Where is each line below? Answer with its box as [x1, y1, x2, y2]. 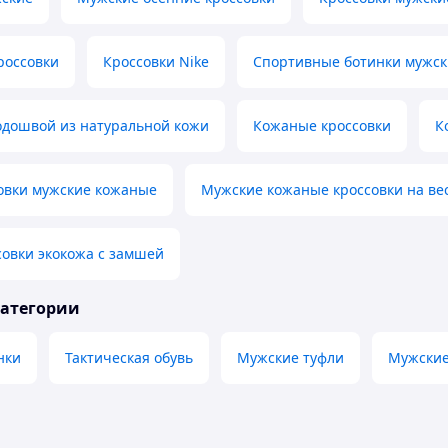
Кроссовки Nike [103, 52, 209, 72]
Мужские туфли [237, 348, 344, 368]
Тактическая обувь [65, 348, 193, 368]
